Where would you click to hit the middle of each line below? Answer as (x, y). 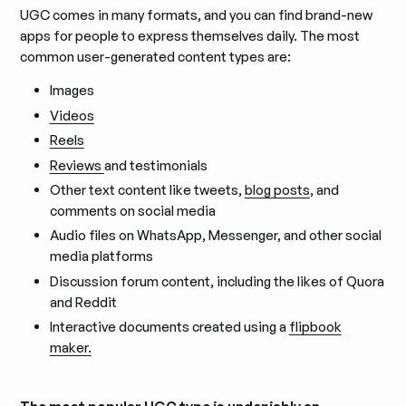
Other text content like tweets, (147, 190)
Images (72, 91)
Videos (72, 115)
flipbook (315, 327)
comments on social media (132, 211)
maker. (70, 348)
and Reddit (83, 302)
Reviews (77, 165)
